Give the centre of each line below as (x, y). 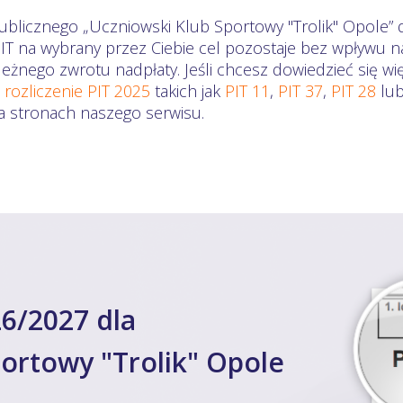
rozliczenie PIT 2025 (77, 90)
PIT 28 (354, 90)
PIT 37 (300, 90)
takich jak (188, 90)
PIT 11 (247, 90)
